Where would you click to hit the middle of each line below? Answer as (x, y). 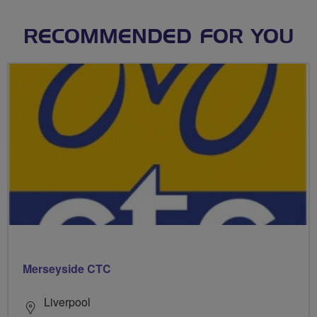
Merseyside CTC (67, 268)
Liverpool (67, 301)
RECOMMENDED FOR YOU (158, 38)
